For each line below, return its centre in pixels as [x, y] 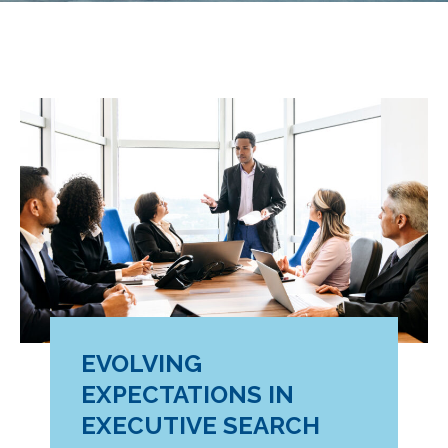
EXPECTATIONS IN [187, 395]
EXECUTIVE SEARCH [200, 426]
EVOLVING [141, 364]
